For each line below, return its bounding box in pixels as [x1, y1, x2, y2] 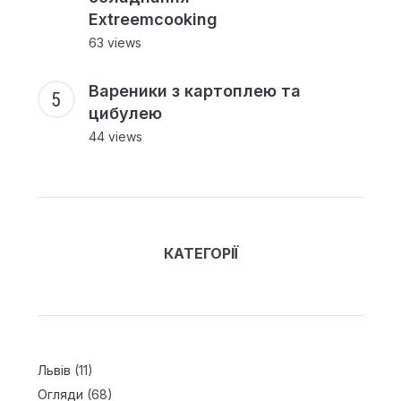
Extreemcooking [88, 10, 218, 30]
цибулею [88, 104, 162, 124]
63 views [88, 35, 141, 51]
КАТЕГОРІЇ [163, 244, 238, 263]
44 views [88, 129, 142, 145]
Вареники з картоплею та [88, 81, 301, 101]
